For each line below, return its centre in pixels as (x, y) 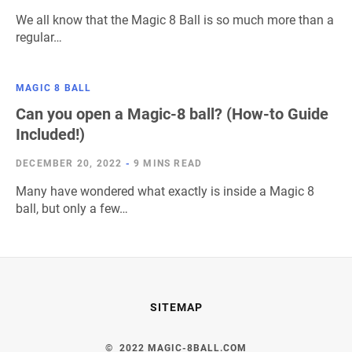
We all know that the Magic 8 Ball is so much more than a (175, 20)
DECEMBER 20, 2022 (69, 163)
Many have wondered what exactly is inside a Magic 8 (165, 191)
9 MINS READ (168, 163)
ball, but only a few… (72, 209)
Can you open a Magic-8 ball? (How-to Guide (172, 114)
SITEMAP (176, 307)
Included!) (50, 134)
